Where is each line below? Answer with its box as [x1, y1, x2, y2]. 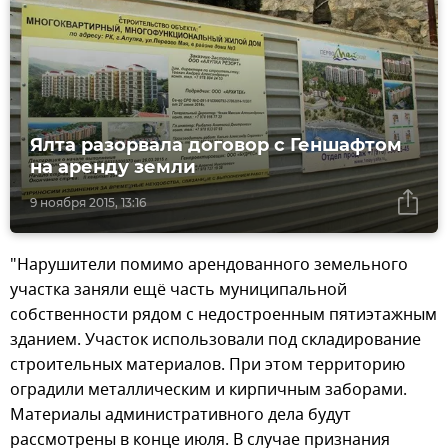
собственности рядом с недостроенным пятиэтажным [10, 303, 437, 328]
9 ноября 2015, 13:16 [30, 195, 146, 211]
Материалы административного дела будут [10, 403, 351, 428]
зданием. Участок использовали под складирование [10, 328, 421, 353]
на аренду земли [30, 156, 196, 179]
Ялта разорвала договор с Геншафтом [30, 134, 402, 157]
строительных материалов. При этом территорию [10, 353, 405, 378]
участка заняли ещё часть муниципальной [10, 278, 347, 303]
